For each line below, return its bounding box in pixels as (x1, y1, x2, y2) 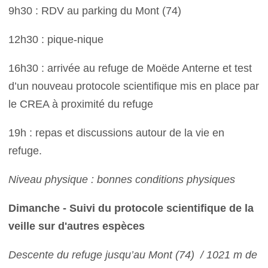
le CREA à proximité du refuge (8, 98, 160, 110)
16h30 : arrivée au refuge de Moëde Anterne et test (8, 62, 252, 74)
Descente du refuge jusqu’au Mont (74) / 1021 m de (8, 249, 258, 261)
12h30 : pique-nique (8, 33, 110, 45)
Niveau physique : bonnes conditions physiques (8, 173, 236, 185)
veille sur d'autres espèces (8, 220, 145, 232)
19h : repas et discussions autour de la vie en (8, 127, 225, 139)
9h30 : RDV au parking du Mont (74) (8, 5, 185, 17)
